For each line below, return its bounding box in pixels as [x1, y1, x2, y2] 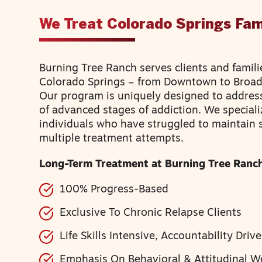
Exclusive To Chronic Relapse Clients [60, 207, 242, 219]
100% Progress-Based [60, 184, 169, 195]
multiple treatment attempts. [39, 133, 184, 145]
